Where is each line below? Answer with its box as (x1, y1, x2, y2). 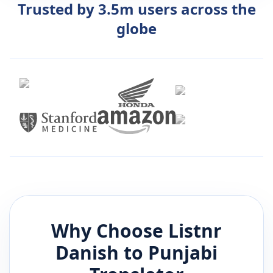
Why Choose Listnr (51, 218, 222, 244)
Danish (55, 240, 119, 266)
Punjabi (148, 240, 218, 266)
